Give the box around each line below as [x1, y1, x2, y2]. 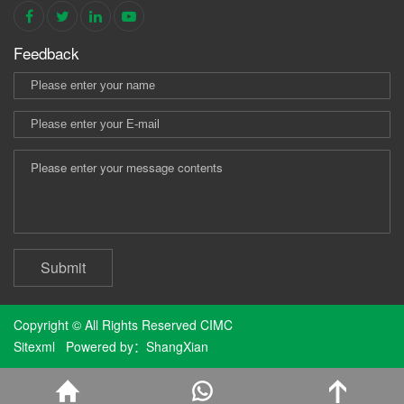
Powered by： [55, 336, 146, 355]
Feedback [14, 41, 79, 64]
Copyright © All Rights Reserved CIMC [14, 315, 233, 334]
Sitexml [14, 336, 55, 355]
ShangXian [146, 336, 208, 355]
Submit [41, 256, 86, 278]
